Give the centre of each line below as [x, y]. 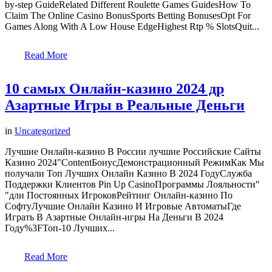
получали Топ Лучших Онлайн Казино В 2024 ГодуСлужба [128, 173]
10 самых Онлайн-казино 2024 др [114, 88]
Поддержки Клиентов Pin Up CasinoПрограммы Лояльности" [132, 184]
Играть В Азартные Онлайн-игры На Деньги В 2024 [114, 217]
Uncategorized [42, 131]
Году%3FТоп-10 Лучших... [60, 228]
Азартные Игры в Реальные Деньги [125, 105]
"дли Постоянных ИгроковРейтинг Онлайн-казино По [119, 195]
